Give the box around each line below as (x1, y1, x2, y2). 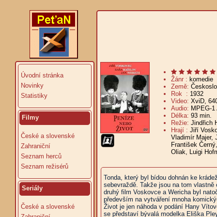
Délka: (171, 112, 191, 119)
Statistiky (21, 92, 47, 99)
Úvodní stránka (21, 72, 63, 79)
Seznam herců (21, 153, 62, 160)
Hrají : (171, 126, 190, 134)
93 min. (191, 112, 212, 119)
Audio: (171, 105, 191, 112)
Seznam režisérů (21, 163, 68, 170)
